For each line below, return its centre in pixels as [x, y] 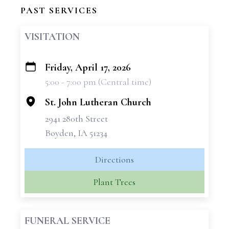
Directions [114, 159]
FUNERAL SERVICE [67, 221]
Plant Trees [114, 182]
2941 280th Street [76, 119]
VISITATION [52, 37]
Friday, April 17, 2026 [88, 67]
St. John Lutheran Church [98, 102]
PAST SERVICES [59, 10]
